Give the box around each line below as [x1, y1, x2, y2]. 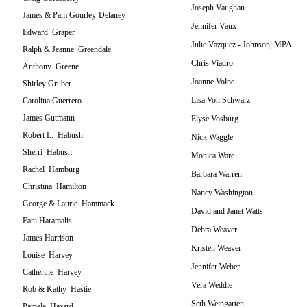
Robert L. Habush [23, 130, 83, 140]
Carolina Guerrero [23, 96, 82, 106]
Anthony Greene [23, 62, 79, 71]
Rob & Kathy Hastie [23, 284, 91, 294]
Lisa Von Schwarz [191, 95, 250, 105]
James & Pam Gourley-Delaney [23, 10, 125, 20]
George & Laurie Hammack [23, 199, 114, 208]
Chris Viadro [191, 58, 233, 68]
